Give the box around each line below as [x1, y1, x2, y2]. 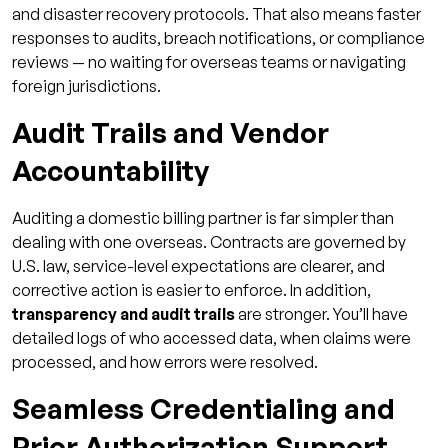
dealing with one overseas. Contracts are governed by [12, 232, 406, 253]
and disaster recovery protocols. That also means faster [12, 4, 421, 25]
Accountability [12, 153, 209, 189]
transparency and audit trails [12, 304, 235, 325]
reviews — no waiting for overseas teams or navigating [12, 52, 406, 73]
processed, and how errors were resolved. [12, 352, 318, 373]
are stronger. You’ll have [235, 304, 408, 325]
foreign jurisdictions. [12, 76, 161, 97]
